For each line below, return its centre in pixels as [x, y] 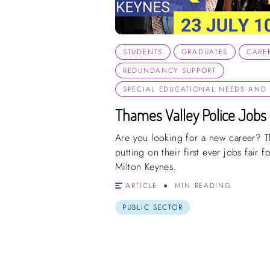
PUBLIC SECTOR [153, 208]
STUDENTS [143, 52]
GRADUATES [205, 52]
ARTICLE [141, 186]
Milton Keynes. [146, 167]
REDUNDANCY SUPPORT [170, 71]
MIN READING [203, 186]
